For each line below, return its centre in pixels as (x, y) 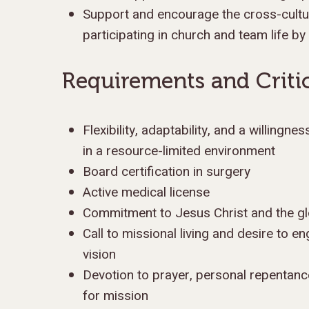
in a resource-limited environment (181, 151)
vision (99, 255)
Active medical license (148, 192)
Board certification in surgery (168, 172)
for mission (116, 296)
